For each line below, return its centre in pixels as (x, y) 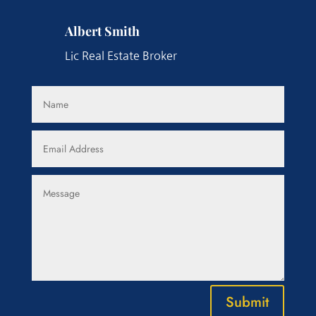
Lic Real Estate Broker (121, 56)
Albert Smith (102, 31)
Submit (248, 302)
